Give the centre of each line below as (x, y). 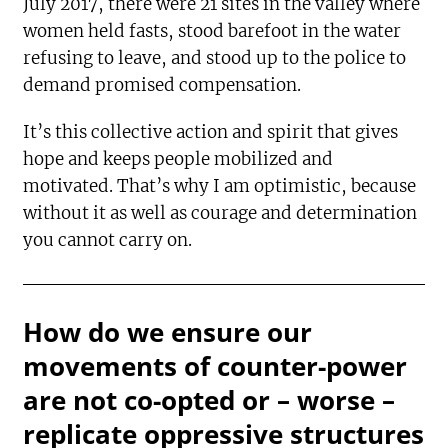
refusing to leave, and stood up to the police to (215, 57)
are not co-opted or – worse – (209, 399)
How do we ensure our (168, 331)
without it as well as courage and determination (220, 212)
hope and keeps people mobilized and (178, 158)
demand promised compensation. (162, 84)
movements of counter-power (215, 365)
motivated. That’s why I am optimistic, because (220, 185)
